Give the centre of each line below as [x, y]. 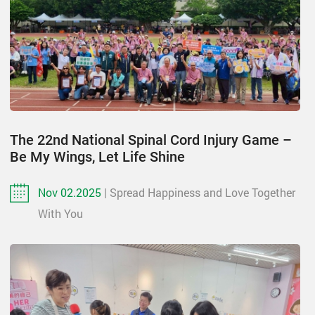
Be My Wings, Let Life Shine [97, 156]
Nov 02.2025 [71, 192]
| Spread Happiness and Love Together [200, 192]
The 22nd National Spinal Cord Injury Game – [151, 140]
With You [60, 213]
